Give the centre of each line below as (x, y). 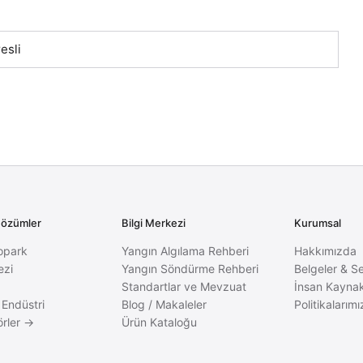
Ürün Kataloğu (159, 322)
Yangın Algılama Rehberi (185, 251)
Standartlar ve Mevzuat (184, 286)
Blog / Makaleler (164, 304)
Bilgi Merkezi (153, 223)
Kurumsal (318, 223)
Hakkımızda (326, 251)
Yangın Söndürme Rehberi (190, 269)
